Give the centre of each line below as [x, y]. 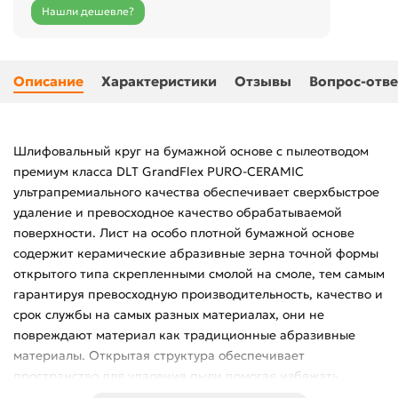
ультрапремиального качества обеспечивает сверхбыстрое [196, 192]
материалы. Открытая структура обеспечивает [159, 356]
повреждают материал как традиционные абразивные [184, 335]
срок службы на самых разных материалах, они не [169, 315]
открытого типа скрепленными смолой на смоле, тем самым [199, 274]
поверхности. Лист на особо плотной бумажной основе [184, 233]
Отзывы [263, 82]
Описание [48, 82]
